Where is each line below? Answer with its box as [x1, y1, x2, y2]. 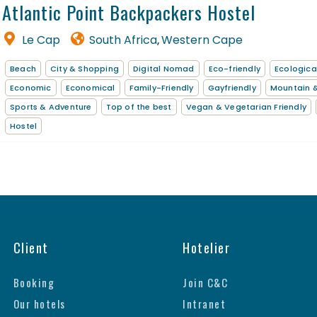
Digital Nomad [133, 63, 195, 75]
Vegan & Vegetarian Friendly [185, 101, 307, 113]
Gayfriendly [207, 82, 256, 94]
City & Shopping [50, 63, 119, 75]
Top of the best [105, 101, 172, 113]
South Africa [89, 32, 157, 49]
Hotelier [183, 238, 231, 258]
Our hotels [13, 296, 66, 312]
